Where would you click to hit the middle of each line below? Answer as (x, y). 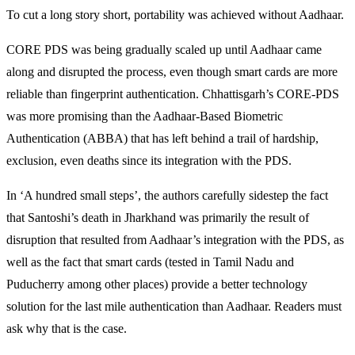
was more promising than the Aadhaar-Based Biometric (145, 116)
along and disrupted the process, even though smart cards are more (172, 72)
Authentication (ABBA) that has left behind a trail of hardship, (162, 139)
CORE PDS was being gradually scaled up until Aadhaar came (164, 50)
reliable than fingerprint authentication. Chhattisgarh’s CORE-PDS (173, 94)
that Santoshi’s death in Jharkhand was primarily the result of (158, 218)
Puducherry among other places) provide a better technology (157, 284)
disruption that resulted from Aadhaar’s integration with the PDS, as (175, 240)
